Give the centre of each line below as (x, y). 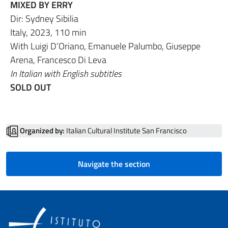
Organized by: (42, 130)
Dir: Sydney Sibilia (44, 18)
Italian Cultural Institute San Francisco (126, 130)
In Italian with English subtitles (66, 73)
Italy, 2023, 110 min (48, 32)
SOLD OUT (31, 87)
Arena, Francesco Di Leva (58, 60)
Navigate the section (114, 164)
